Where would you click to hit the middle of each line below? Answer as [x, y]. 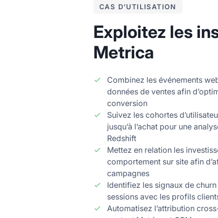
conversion [127, 103]
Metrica [124, 52]
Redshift [122, 138]
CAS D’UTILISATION [138, 6]
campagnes [128, 173]
